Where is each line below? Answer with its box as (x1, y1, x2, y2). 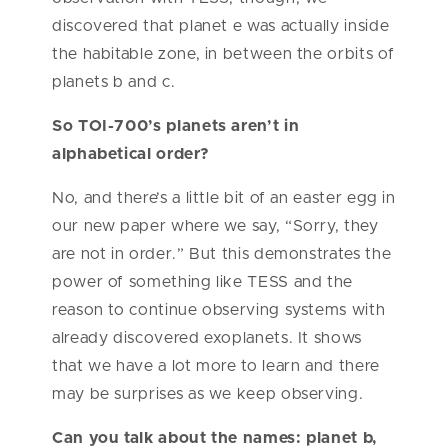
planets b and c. (52, 74, 176, 91)
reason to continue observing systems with (52, 302, 386, 319)
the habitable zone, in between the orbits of (52, 46, 395, 63)
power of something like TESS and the (52, 274, 354, 291)
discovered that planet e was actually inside (52, 18, 390, 35)
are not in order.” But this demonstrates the (52, 246, 392, 263)
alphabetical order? (52, 146, 210, 163)
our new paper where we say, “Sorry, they (52, 218, 379, 235)
